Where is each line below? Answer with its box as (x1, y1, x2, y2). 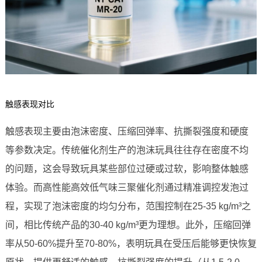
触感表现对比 (5, 99, 54, 109)
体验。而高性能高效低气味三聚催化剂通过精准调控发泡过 (5, 182, 249, 193)
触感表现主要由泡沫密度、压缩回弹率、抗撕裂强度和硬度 (5, 126, 249, 137)
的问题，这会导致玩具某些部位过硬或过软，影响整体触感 (5, 164, 249, 174)
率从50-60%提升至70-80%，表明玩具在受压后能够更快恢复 (5, 239, 257, 249)
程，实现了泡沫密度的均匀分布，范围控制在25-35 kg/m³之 (5, 201, 251, 212)
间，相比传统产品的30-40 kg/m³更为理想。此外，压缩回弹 (5, 220, 251, 230)
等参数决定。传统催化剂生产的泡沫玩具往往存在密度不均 (5, 145, 249, 156)
